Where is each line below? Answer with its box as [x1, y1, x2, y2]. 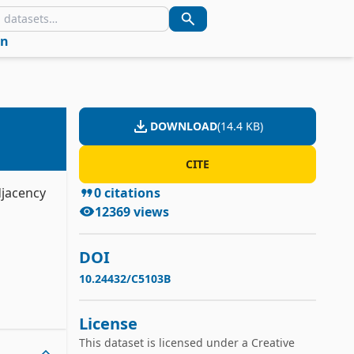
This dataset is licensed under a [78, 335, 251, 350]
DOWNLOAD [150, 119, 218, 134]
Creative [250, 335, 295, 350]
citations [101, 184, 161, 201]
